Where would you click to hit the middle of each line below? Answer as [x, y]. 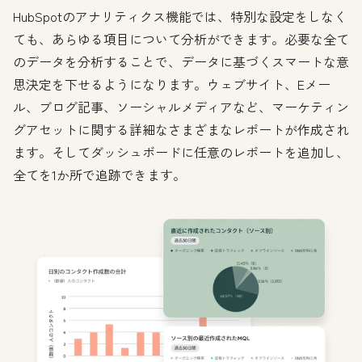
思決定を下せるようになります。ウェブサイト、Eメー [172, 84]
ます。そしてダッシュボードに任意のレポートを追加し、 [181, 152]
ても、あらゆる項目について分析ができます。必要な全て [181, 38]
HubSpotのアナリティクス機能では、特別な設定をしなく [180, 16]
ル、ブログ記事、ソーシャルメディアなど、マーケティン [181, 106]
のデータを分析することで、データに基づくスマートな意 [181, 61]
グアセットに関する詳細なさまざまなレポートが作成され [181, 129]
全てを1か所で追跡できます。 [99, 174]
